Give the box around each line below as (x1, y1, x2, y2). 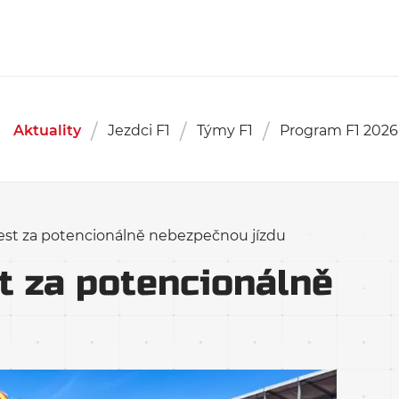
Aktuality (12, 122, 81, 139)
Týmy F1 (196, 122, 253, 139)
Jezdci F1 (107, 122, 170, 139)
